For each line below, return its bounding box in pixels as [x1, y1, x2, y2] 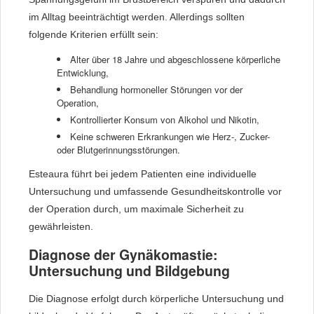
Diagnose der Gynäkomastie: [29, 244, 218, 264]
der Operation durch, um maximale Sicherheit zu [29, 203, 244, 214]
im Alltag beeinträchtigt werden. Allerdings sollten [29, 11, 245, 22]
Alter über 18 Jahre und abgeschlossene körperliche [70, 52, 280, 66]
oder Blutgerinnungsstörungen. [57, 142, 180, 156]
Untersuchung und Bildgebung [29, 260, 230, 280]
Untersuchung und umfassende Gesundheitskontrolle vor [29, 185, 282, 197]
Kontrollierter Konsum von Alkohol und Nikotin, [70, 112, 259, 126]
